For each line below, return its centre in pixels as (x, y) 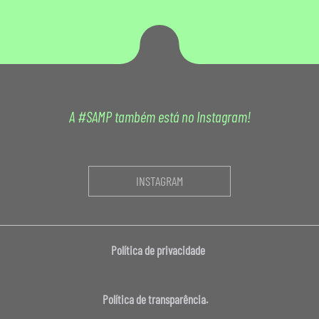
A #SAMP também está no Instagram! (159, 116)
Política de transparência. (159, 299)
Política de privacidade (159, 250)
